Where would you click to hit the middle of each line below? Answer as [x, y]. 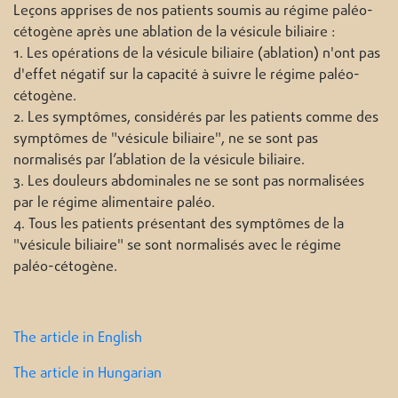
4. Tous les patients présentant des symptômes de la [179, 224]
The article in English [78, 338]
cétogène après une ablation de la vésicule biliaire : [174, 32]
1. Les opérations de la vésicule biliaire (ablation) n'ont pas [197, 54]
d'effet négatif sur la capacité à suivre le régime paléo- [187, 75]
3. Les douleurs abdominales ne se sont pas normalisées [189, 182]
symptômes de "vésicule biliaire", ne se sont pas [166, 139]
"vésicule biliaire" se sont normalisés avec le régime [177, 246]
